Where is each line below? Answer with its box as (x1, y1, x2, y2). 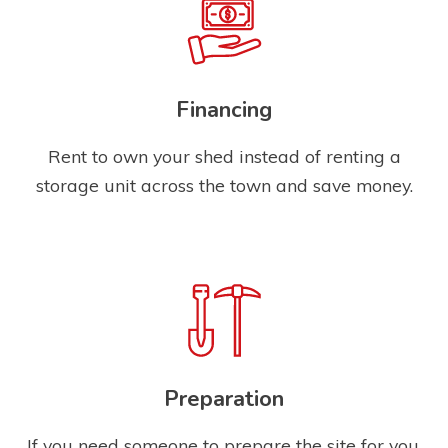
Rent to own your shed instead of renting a (47, 144, 401, 167)
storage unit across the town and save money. (35, 173, 413, 196)
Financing (176, 94, 272, 125)
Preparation (164, 384, 284, 415)
